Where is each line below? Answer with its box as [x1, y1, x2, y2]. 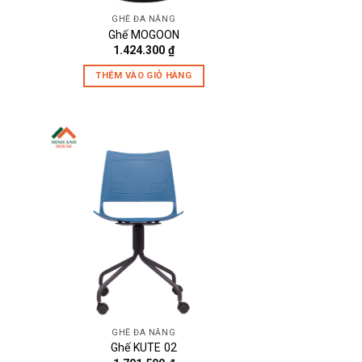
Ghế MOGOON [107, 27, 179, 41]
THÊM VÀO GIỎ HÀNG [95, 70, 192, 82]
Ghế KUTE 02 [110, 341, 177, 355]
